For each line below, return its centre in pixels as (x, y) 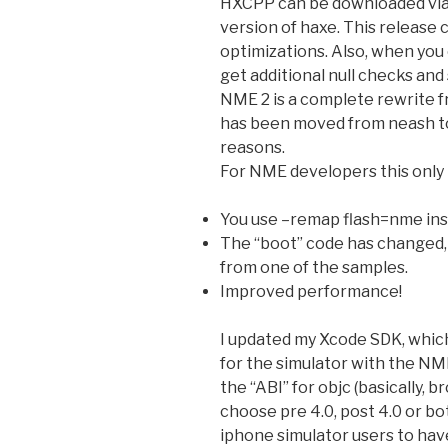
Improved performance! (311, 291)
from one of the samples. (314, 267)
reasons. (252, 147)
